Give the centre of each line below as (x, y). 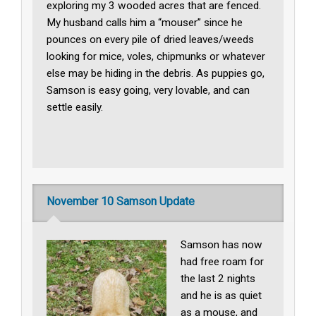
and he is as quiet (221, 296)
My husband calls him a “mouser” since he (145, 22)
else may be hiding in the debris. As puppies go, (156, 73)
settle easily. (75, 107)
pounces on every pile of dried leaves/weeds (151, 39)
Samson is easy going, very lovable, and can (148, 90)
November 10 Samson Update (121, 202)
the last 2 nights (218, 279)
